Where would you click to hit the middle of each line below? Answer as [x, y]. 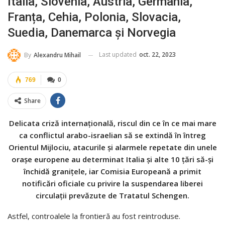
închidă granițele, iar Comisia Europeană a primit [113, 172]
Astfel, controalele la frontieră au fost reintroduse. [94, 216]
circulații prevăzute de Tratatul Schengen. [113, 196]
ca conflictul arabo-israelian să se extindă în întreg [113, 135]
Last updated [119, 55]
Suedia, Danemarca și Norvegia [92, 33]
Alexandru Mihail [57, 55]
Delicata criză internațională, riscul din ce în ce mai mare [113, 123]
